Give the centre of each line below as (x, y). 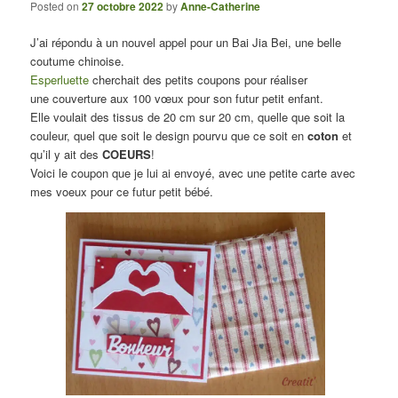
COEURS (125, 154)
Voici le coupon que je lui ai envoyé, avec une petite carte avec (193, 172)
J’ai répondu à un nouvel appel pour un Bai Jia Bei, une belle (186, 42)
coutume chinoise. (78, 60)
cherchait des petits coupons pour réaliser (199, 79)
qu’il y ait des (65, 154)
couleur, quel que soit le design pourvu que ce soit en (169, 135)
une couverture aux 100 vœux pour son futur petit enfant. (177, 98)
